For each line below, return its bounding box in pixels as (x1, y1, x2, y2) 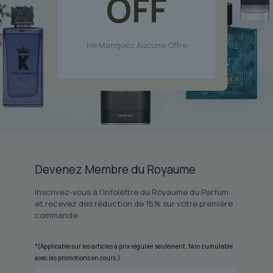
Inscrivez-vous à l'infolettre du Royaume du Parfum (34, 186, 229, 197)
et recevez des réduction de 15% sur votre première (34, 197, 233, 209)
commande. (34, 209, 79, 221)
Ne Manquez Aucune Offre (86, 39, 187, 51)
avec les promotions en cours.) (34, 253, 120, 262)
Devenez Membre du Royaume (34, 161, 196, 177)
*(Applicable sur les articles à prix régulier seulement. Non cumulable (34, 241, 233, 250)
